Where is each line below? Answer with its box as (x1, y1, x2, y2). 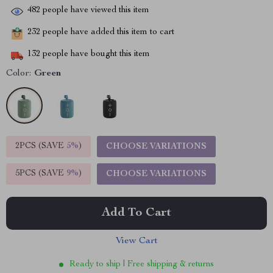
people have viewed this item (40, 6, 149, 15)
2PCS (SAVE (15, 142, 66, 151)
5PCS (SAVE (15, 169, 66, 178)
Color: (6, 69, 31, 79)
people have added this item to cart (40, 28, 174, 37)
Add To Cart (102, 207, 171, 219)
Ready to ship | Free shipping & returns (69, 260, 214, 269)
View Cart (115, 236, 158, 246)
